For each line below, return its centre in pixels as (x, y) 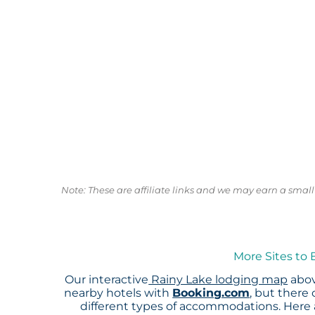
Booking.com (211, 293)
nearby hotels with (118, 293)
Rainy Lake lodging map (218, 280)
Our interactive (107, 280)
